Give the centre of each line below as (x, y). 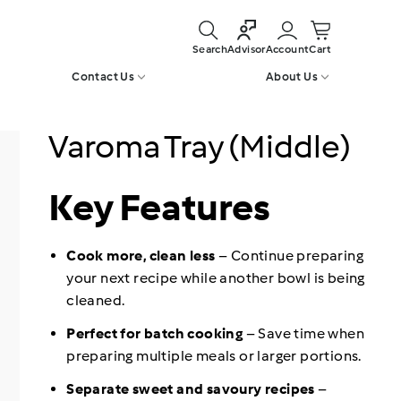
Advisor (247, 49)
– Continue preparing (289, 256)
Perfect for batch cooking (155, 333)
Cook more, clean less (141, 256)
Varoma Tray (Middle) (200, 147)
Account (287, 49)
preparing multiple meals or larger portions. (214, 356)
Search (210, 49)
